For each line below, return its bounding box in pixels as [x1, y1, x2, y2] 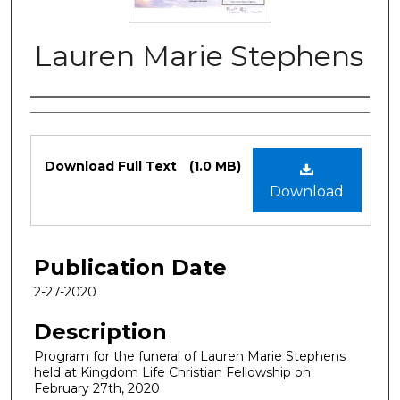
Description [34, 318, 167, 345]
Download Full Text [45, 157, 180, 174]
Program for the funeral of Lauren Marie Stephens [34, 347, 346, 364]
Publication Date [34, 254, 227, 280]
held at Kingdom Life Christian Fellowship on [34, 363, 311, 380]
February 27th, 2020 [34, 379, 160, 396]
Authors [30, 103, 115, 129]
